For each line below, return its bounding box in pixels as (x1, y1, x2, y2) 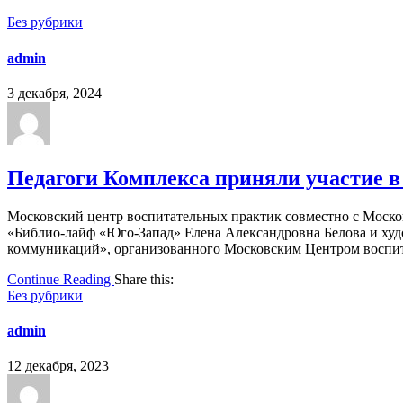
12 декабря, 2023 (7, 358, 109, 374)
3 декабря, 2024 (7, 85, 102, 101)
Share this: (114, 271, 174, 287)
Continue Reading (7, 271, 114, 287)
